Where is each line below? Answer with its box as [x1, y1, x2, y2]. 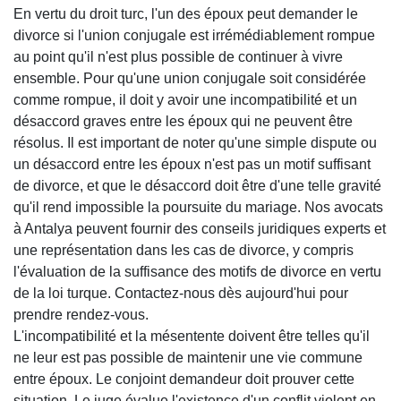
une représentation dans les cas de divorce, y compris [13, 242, 354, 258]
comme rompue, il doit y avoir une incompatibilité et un [13, 91, 357, 107]
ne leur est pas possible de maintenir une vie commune [13, 349, 363, 365]
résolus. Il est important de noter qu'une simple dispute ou [13, 134, 377, 150]
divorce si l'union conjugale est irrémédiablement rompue [13, 27, 375, 43]
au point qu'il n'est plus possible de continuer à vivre [13, 48, 343, 64]
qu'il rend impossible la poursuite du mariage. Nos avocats [13, 199, 383, 215]
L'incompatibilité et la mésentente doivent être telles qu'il [13, 328, 370, 344]
